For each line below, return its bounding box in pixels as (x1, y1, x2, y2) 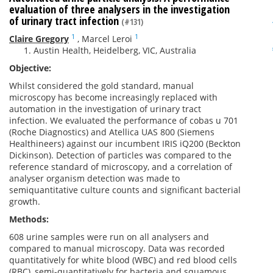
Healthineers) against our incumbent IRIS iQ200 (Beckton (9, 138, 241, 149)
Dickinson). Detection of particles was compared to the (9, 149, 232, 161)
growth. (9, 196, 40, 207)
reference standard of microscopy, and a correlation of (9, 161, 232, 172)
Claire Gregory (9, 33, 69, 44)
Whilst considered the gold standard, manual (9, 80, 194, 91)
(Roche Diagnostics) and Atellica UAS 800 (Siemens (9, 126, 214, 138)
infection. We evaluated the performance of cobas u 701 (9, 115, 238, 126)
